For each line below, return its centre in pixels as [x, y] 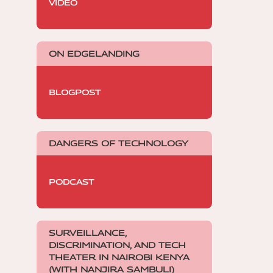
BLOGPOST [75, 92]
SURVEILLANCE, [88, 232]
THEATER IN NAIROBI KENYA [119, 257]
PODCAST [71, 182]
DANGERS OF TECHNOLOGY [119, 143]
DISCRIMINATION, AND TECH [117, 245]
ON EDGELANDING [94, 53]
